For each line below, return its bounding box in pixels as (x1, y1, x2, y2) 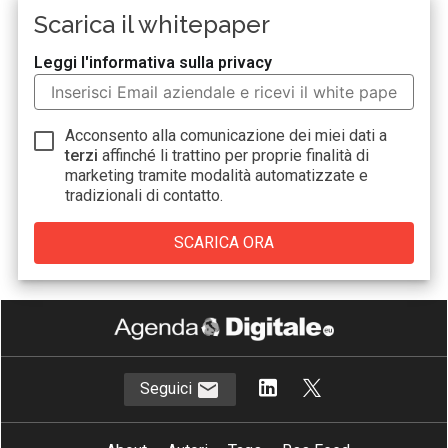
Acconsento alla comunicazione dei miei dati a (65, 125, 388, 145)
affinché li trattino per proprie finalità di (102, 145, 370, 165)
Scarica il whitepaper (34, 9, 271, 39)
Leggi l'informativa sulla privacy (34, 52, 273, 72)
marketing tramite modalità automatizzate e (65, 165, 369, 185)
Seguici (140, 378, 196, 398)
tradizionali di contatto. (65, 185, 224, 205)
